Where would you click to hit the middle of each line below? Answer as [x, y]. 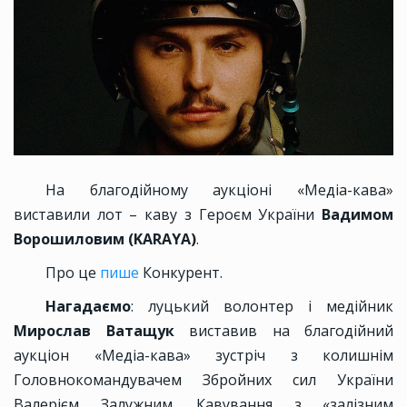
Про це [73, 273]
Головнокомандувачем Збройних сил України [203, 380]
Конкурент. [183, 273]
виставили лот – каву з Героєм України [168, 215]
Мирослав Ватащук [94, 331]
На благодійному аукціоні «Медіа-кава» [219, 190]
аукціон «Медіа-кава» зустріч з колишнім [203, 356]
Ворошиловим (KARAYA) [105, 239]
